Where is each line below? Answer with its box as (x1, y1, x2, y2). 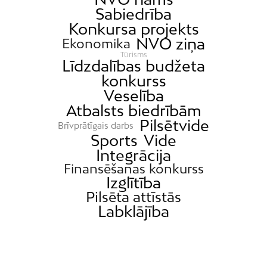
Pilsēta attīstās (86, 188, 181, 206)
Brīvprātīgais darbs (58, 120, 134, 131)
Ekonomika (61, 36, 131, 52)
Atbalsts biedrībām (66, 101, 201, 120)
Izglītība (106, 173, 161, 193)
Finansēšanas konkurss (63, 161, 204, 177)
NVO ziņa (136, 35, 206, 54)
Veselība (103, 86, 164, 105)
